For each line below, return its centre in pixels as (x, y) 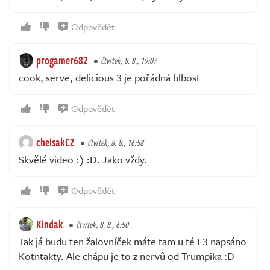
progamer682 (62, 60)
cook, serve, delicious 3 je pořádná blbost (109, 77)
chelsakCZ (55, 142)
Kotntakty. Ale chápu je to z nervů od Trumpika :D (127, 256)
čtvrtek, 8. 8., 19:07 (129, 61)
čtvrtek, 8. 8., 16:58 (115, 143)
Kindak (50, 224)
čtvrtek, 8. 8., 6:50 (102, 224)
